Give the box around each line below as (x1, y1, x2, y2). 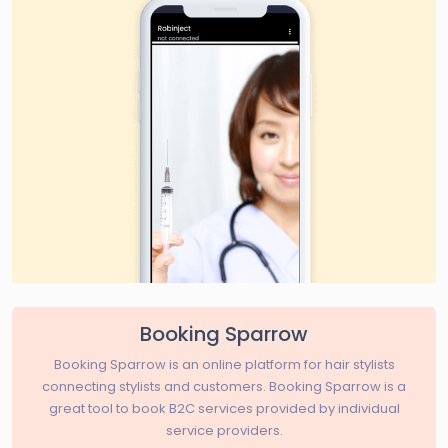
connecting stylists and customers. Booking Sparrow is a (42, 376, 406, 396)
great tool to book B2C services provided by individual (48, 398, 400, 418)
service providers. (165, 420, 283, 440)
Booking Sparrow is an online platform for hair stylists (53, 354, 395, 374)
